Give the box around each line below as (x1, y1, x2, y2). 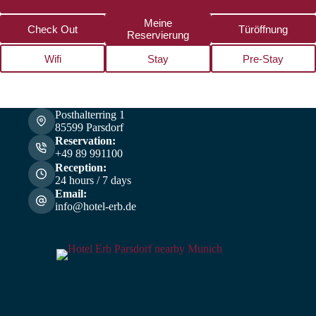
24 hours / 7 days (54, 174, 131, 186)
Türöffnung (238, 23, 288, 35)
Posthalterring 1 (54, 108, 125, 121)
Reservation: (54, 135, 116, 147)
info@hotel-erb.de (54, 200, 136, 213)
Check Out (28, 23, 78, 35)
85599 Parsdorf (54, 121, 123, 133)
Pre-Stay (243, 52, 284, 65)
